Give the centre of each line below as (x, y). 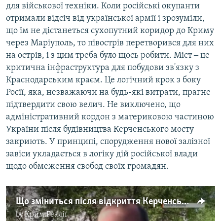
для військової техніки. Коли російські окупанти (103, 6)
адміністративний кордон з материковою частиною (110, 117)
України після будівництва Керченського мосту (100, 130)
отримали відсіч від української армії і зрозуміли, (105, 19)
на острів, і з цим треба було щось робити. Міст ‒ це (108, 56)
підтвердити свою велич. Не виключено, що (93, 105)
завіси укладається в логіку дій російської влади (102, 154)
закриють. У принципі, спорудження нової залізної (108, 142)
